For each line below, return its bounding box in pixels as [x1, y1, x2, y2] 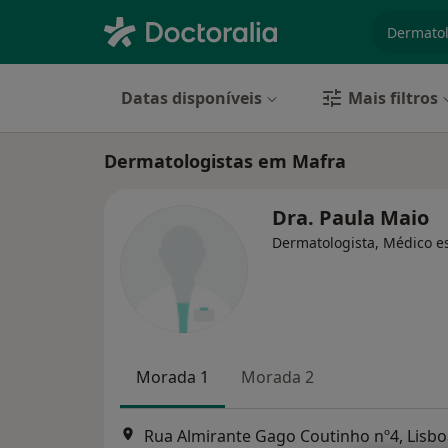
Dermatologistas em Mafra [104, 149, 346, 173]
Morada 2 [241, 366, 314, 388]
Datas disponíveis [121, 87, 262, 109]
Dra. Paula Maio [272, 204, 429, 231]
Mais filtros [348, 87, 438, 109]
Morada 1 [136, 366, 209, 388]
